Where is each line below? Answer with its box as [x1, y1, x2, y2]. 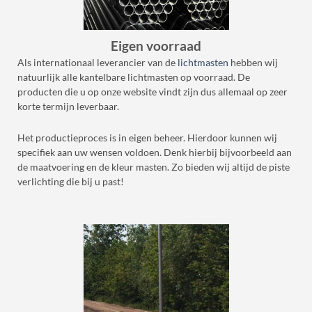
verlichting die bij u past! [17, 175, 124, 187]
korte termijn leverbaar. [17, 101, 121, 113]
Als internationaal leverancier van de [17, 57, 178, 69]
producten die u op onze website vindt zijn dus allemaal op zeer [17, 86, 288, 98]
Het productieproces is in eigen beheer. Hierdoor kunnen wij [17, 132, 277, 143]
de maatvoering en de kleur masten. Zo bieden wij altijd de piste [17, 161, 290, 173]
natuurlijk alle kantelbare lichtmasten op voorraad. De [17, 72, 250, 84]
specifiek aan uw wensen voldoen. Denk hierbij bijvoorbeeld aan [17, 146, 292, 158]
